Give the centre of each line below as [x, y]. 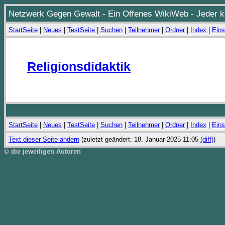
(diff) [207, 139]
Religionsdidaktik [79, 66]
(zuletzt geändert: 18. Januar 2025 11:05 [140, 139]
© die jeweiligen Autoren [42, 151]
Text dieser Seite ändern [44, 139]
